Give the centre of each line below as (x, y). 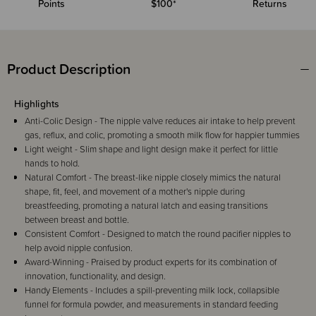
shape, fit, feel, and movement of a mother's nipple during (135, 191)
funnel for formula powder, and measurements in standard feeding (151, 304)
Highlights (37, 103)
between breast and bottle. (77, 219)
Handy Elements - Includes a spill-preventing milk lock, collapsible (152, 290)
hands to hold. (52, 163)
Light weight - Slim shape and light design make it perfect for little (151, 149)
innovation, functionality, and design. (95, 276)
